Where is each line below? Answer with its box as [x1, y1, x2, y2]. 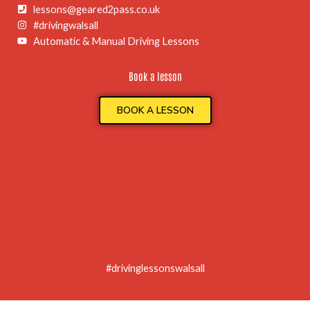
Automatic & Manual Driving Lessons [33, 35, 199, 47]
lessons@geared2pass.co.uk [33, 3, 160, 15]
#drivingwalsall [33, 19, 98, 31]
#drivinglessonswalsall [105, 262, 205, 274]
